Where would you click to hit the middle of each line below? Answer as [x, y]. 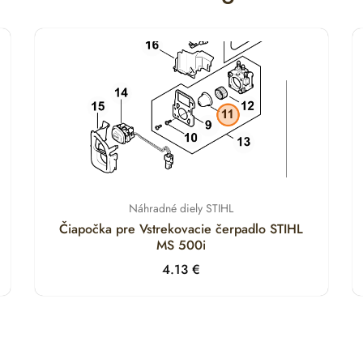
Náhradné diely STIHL [181, 208]
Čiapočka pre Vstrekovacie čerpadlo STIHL [181, 229]
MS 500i [181, 245]
